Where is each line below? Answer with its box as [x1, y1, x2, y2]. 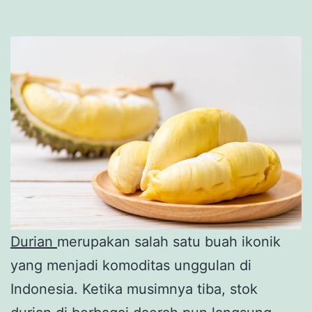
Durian [10, 233, 57, 251]
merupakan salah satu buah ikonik [57, 233, 281, 251]
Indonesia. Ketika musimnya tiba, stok [10, 281, 258, 298]
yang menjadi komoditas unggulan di [10, 257, 251, 274]
